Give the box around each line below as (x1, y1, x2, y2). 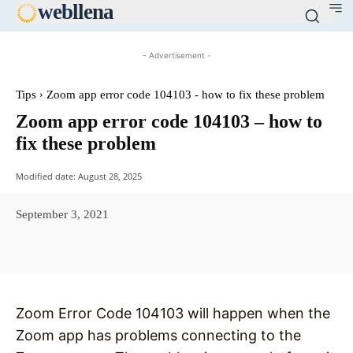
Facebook (53, 243, 92, 255)
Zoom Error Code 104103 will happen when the (16, 305, 330, 322)
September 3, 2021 (16, 207, 109, 221)
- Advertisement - (142, 50, 211, 60)
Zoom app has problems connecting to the (16, 327, 301, 344)
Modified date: (16, 169, 76, 182)
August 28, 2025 (78, 169, 142, 182)
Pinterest (217, 243, 254, 255)
